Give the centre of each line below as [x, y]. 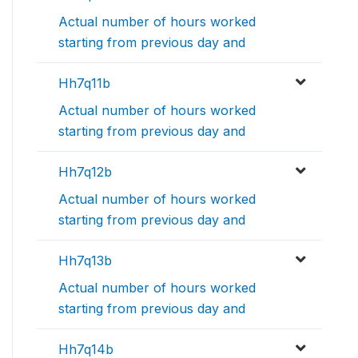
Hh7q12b [85, 172]
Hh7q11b [84, 84]
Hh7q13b [85, 261]
